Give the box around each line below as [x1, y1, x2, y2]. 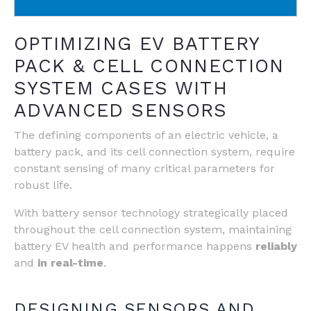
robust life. [14, 178, 76, 192]
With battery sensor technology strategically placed [14, 205, 288, 219]
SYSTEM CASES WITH [14, 76, 228, 99]
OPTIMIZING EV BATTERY [14, 32, 260, 55]
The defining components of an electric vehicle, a [14, 128, 278, 142]
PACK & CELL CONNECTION [14, 54, 285, 77]
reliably [255, 239, 297, 253]
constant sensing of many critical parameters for [14, 161, 275, 175]
